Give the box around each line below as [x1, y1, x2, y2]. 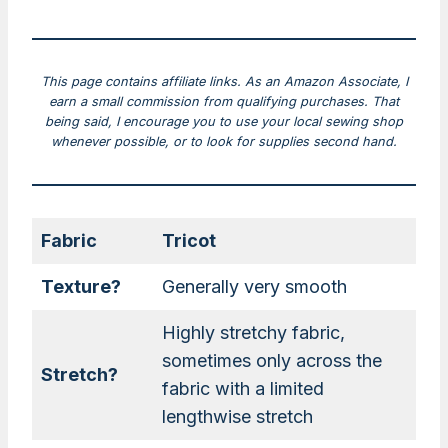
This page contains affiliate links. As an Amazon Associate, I [40, 74, 408, 90]
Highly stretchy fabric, [162, 322, 345, 344]
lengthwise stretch [162, 406, 313, 428]
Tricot [162, 230, 216, 252]
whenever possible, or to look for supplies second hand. [51, 134, 397, 150]
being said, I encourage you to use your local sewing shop [45, 114, 403, 130]
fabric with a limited [162, 378, 324, 400]
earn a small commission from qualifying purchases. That [49, 94, 399, 110]
